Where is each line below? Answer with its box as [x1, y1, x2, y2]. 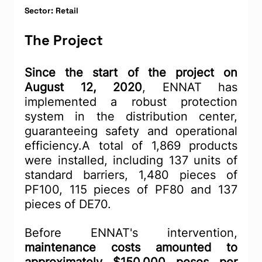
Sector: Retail [25, 5, 78, 16]
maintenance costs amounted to [25, 240, 237, 255]
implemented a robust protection [25, 95, 237, 109]
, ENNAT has [142, 80, 237, 95]
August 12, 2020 [25, 80, 142, 95]
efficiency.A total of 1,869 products [25, 139, 237, 153]
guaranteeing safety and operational [25, 124, 237, 139]
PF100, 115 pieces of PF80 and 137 [25, 182, 237, 197]
